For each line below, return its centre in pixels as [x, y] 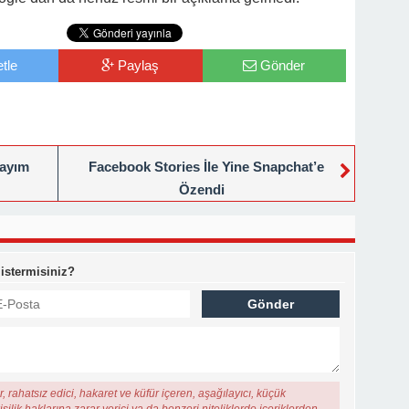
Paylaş [139, 65]
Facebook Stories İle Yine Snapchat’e [206, 167]
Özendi [202, 189]
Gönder [283, 65]
